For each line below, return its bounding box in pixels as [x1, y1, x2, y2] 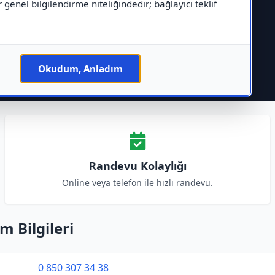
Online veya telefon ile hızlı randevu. [62, 177, 213, 188]
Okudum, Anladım [37, 63, 123, 75]
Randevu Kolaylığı [88, 158, 187, 173]
